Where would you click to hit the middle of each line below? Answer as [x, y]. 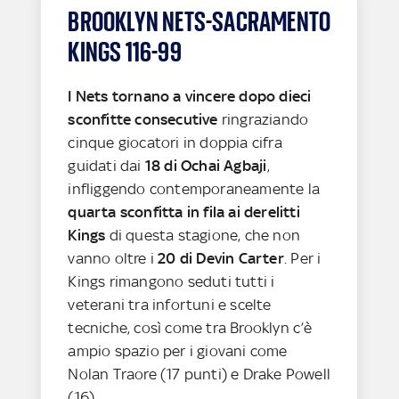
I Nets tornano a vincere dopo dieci [190, 96]
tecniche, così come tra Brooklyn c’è [190, 327]
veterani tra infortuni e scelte [170, 304]
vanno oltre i [113, 258]
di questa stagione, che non [203, 235]
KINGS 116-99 [125, 51]
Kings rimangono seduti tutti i [171, 281]
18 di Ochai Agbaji [206, 165]
